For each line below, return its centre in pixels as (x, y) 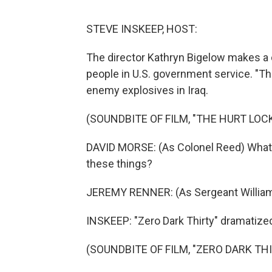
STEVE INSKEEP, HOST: (142, 29)
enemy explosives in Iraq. (147, 90)
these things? (119, 163)
